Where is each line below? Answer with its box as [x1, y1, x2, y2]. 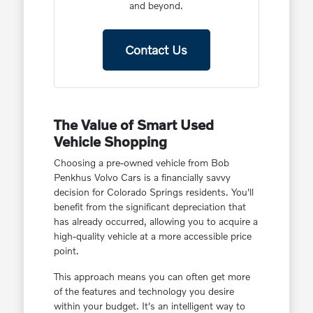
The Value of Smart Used [53, 116, 214, 133]
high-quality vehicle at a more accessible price [53, 230, 252, 242]
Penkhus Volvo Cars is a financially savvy [53, 171, 231, 184]
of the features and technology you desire [53, 285, 234, 298]
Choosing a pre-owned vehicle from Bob [53, 156, 229, 169]
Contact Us [125, 42, 188, 58]
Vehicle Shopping [53, 133, 167, 150]
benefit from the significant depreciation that [53, 201, 246, 213]
